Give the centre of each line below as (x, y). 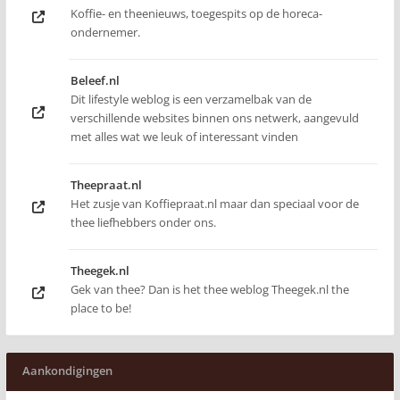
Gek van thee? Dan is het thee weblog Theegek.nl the (210, 289)
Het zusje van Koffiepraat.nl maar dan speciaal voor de (215, 204)
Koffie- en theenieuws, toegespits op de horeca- (196, 13)
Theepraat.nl (106, 185)
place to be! (101, 308)
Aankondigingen (67, 371)
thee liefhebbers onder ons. (143, 222)
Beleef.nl (95, 80)
